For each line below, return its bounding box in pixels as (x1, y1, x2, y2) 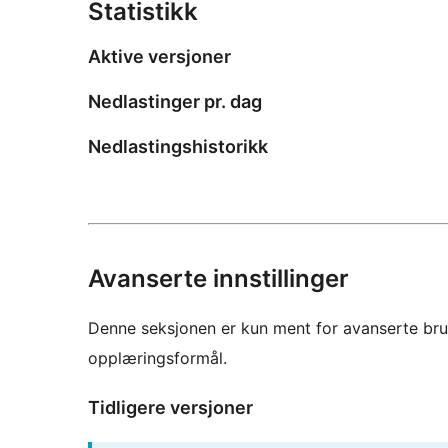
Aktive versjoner (88, 46, 231, 68)
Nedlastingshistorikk (88, 135, 268, 157)
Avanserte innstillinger (88, 263, 349, 293)
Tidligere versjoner (88, 396, 253, 418)
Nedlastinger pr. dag (88, 91, 262, 113)
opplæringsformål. (88, 347, 227, 368)
